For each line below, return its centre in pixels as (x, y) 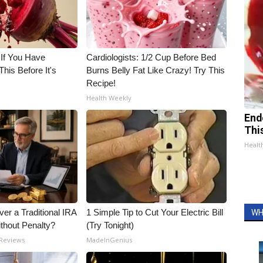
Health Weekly (109, 97)
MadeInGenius (109, 240)
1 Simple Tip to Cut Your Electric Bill (155, 212)
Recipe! (101, 83)
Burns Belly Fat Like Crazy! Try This (156, 70)
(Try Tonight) (110, 225)
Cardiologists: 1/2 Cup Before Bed (151, 57)
